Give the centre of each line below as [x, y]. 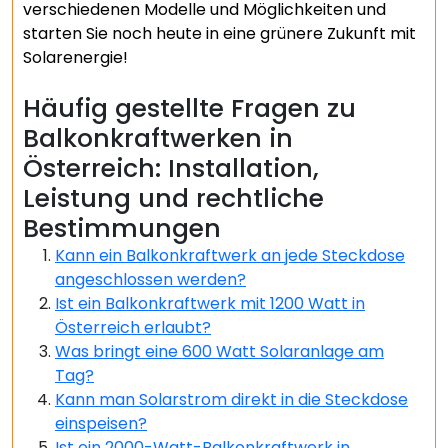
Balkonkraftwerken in [158, 138]
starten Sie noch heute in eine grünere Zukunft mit [219, 33]
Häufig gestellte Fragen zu [189, 108]
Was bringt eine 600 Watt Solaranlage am [219, 351]
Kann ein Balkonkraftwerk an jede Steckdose [230, 255]
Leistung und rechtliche [173, 198]
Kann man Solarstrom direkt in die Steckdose [231, 399]
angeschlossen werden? [150, 279]
